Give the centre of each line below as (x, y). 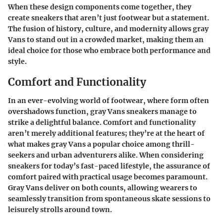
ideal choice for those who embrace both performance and (109, 50)
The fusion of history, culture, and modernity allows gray (108, 28)
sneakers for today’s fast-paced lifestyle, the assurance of (109, 166)
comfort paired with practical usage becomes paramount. (108, 177)
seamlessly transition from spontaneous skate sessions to (109, 199)
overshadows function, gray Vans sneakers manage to (102, 112)
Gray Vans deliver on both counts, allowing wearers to (103, 188)
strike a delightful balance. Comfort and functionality (102, 123)
